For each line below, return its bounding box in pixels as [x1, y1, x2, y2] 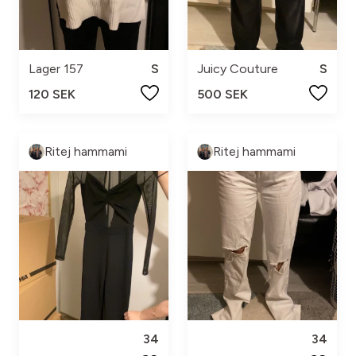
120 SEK [29, 87, 75, 103]
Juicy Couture [197, 61, 278, 77]
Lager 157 [29, 61, 83, 77]
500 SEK [197, 87, 248, 103]
